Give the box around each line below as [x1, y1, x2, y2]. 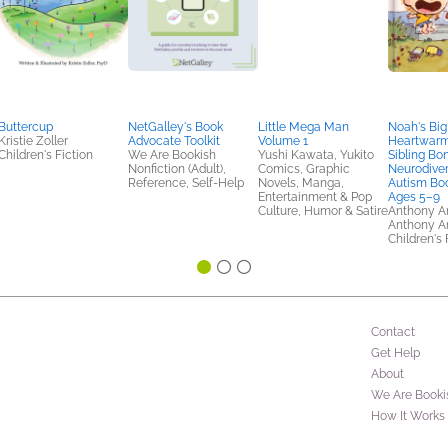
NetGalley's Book [128, 120, 223, 134]
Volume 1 [258, 134, 308, 148]
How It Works [371, 409, 445, 423]
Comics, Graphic [258, 162, 350, 176]
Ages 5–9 [388, 190, 440, 204]
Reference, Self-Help [128, 176, 244, 190]
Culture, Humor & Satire [258, 204, 388, 218]
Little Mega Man [258, 120, 349, 134]
